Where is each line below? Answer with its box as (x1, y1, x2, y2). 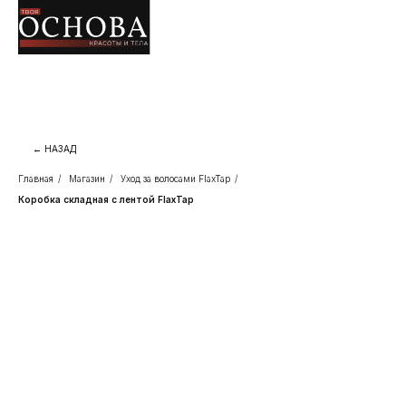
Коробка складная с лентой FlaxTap (18, 194, 194, 205)
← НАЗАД (33, 143, 76, 154)
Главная (18, 173, 53, 184)
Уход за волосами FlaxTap (121, 173, 230, 184)
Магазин (69, 173, 105, 184)
